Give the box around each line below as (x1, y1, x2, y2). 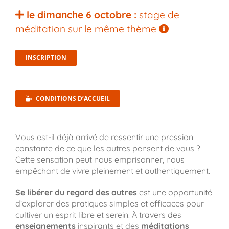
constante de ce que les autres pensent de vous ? (15, 143, 200, 153)
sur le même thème (67, 22, 159, 35)
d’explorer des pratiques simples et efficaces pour (15, 198, 204, 209)
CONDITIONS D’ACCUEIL (36, 94, 110, 103)
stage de (136, 9, 179, 21)
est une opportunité (136, 187, 212, 197)
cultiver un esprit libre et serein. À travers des (15, 209, 181, 220)
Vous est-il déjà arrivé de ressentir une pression (15, 131, 193, 142)
